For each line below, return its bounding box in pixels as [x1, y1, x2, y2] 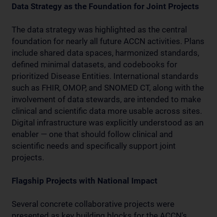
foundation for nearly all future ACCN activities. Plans [12, 36, 204, 46]
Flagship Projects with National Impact [12, 175, 157, 186]
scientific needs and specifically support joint [12, 140, 176, 151]
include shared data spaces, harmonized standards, [12, 47, 199, 58]
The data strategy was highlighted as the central [12, 24, 187, 34]
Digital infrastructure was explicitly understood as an [12, 117, 203, 127]
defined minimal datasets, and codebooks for [12, 59, 177, 69]
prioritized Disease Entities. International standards [12, 71, 199, 81]
